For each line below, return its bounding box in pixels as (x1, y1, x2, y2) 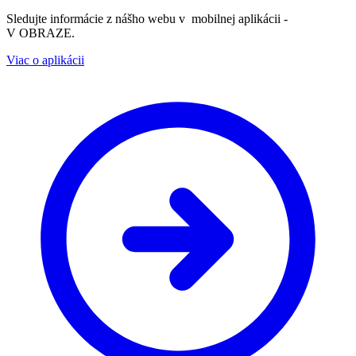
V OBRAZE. (6, 26, 75, 41)
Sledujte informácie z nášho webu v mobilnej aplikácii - (6, 12, 288, 26)
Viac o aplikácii (6, 53, 84, 68)
